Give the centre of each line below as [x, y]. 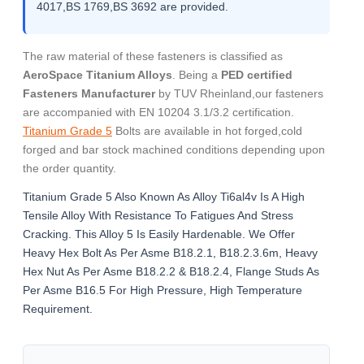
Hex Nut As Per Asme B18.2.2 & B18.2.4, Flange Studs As [171, 271]
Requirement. [58, 309]
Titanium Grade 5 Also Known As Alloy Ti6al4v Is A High [164, 197]
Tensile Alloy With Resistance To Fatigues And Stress [158, 215]
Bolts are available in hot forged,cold [207, 131]
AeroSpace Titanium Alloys [97, 75]
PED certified [257, 75]
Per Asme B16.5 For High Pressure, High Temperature [162, 290]
